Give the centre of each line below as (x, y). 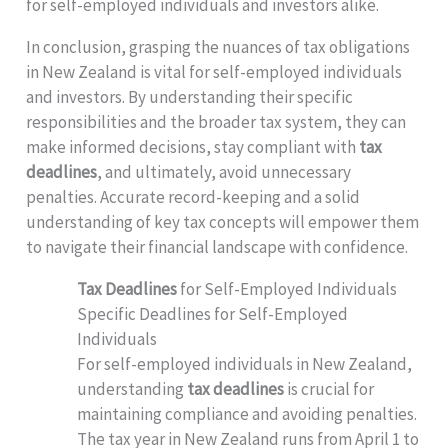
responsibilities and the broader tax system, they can (216, 121)
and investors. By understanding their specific (190, 96)
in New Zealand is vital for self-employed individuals (214, 71)
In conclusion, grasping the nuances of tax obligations (218, 46)
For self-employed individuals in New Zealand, (245, 363)
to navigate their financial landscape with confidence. (217, 246)
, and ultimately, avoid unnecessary (224, 171)
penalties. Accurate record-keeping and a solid (193, 196)
